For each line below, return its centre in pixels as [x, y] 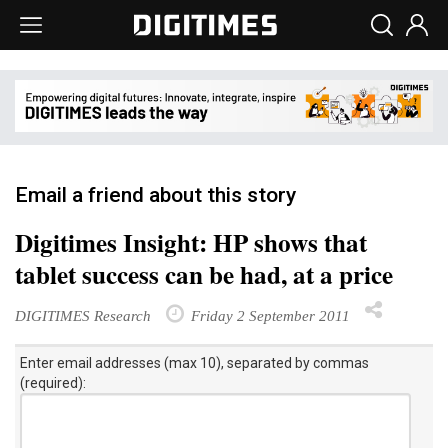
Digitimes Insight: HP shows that [191, 242]
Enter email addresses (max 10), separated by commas [194, 362]
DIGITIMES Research [83, 315]
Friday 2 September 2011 [268, 315]
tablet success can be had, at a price [204, 274]
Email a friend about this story [155, 194]
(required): [53, 382]
